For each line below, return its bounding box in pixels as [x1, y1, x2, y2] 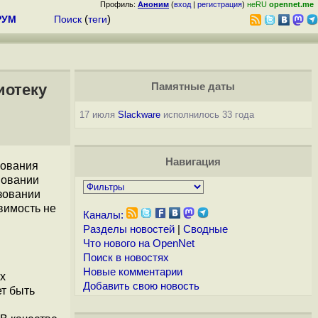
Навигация [165, 156, 221, 168]
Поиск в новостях [82, 252, 169, 263]
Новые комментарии [82, 266, 182, 278]
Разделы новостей [82, 224, 175, 235]
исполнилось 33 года [160, 109, 254, 120]
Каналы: [82, 209, 124, 221]
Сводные [182, 224, 228, 235]
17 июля [79, 109, 118, 120]
